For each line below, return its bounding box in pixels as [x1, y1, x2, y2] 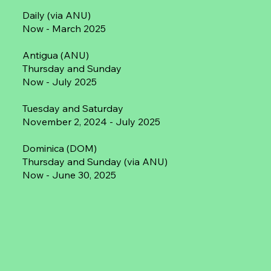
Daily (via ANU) [22, 8, 91, 21]
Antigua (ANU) [22, 48, 90, 61]
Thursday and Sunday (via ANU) [22, 155, 168, 168]
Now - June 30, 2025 [22, 168, 117, 181]
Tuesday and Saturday [22, 102, 124, 114]
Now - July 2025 [22, 75, 97, 88]
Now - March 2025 [22, 22, 106, 34]
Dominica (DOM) [22, 142, 97, 154]
